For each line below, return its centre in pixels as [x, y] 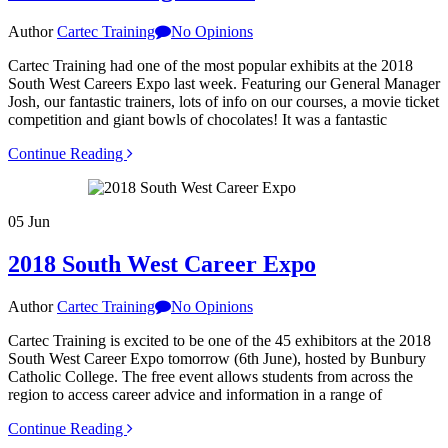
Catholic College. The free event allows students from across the [210, 377]
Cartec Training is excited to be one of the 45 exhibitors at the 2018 [219, 341]
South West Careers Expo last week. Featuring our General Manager [224, 84]
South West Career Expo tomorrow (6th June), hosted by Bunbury [217, 359]
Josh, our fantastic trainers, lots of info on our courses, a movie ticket [223, 102]
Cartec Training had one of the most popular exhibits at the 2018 [210, 66]
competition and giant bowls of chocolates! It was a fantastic [197, 120]
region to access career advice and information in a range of [195, 395]
